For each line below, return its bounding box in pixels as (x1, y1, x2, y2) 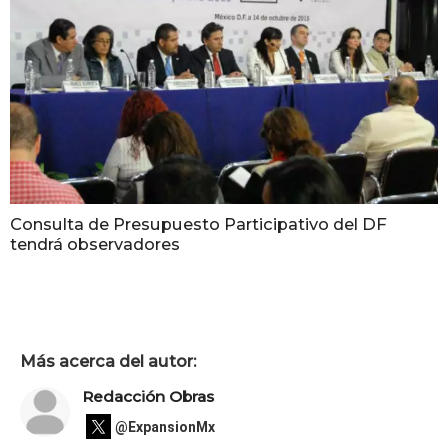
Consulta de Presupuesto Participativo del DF (10, 214, 387, 235)
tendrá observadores (10, 234, 180, 255)
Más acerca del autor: (20, 350, 196, 371)
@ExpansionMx (115, 418, 215, 435)
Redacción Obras (82, 387, 214, 407)
